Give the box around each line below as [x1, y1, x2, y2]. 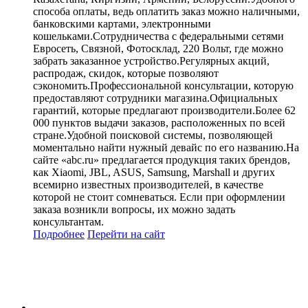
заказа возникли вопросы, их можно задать [33, 203, 235, 215]
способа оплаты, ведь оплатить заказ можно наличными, [33, 5, 300, 17]
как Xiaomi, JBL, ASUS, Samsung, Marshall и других [33, 166, 275, 178]
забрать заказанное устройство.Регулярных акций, [33, 54, 269, 67]
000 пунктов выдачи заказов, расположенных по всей [33, 116, 285, 129]
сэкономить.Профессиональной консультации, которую [33, 79, 294, 91]
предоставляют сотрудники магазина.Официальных [33, 91, 278, 104]
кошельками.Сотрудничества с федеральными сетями [33, 30, 284, 42]
